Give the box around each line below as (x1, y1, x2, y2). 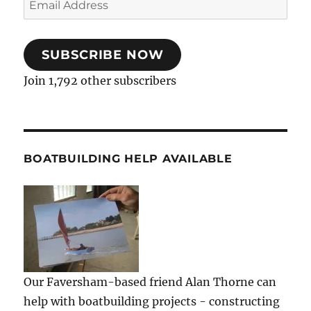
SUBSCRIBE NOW (42, 47, 164, 63)
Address (23, 12, 67, 26)
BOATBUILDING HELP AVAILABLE (24, 152, 233, 166)
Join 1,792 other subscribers (24, 74, 177, 88)
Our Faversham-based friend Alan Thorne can (24, 275, 277, 289)
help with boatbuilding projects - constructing (24, 294, 280, 309)
